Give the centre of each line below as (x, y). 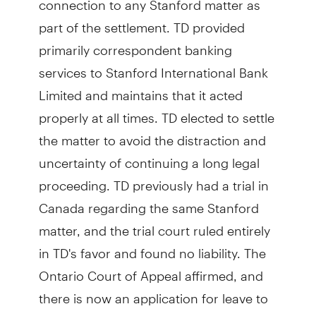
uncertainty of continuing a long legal (149, 157)
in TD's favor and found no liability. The (152, 247)
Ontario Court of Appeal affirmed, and (151, 270)
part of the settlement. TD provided (141, 22)
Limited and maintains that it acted (140, 89)
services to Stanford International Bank (153, 67)
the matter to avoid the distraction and (152, 134)
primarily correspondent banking (135, 44)
